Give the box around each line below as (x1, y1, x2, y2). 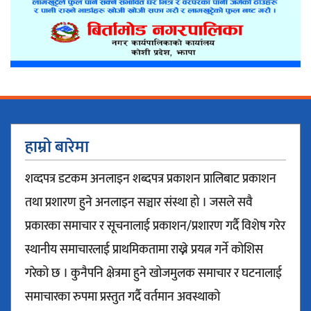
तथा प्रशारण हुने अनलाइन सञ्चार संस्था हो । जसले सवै (25, 192, 253, 213)
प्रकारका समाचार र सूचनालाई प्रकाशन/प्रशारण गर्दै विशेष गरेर (25, 215, 285, 237)
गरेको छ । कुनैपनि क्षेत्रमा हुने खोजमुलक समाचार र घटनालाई (25, 262, 282, 284)
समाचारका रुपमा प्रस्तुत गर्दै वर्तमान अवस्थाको (25, 286, 220, 308)
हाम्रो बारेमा (25, 133, 89, 161)
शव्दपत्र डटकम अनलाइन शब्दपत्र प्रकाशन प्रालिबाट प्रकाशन (25, 168, 276, 190)
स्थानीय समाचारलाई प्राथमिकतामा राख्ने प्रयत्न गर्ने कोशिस (25, 239, 263, 260)
